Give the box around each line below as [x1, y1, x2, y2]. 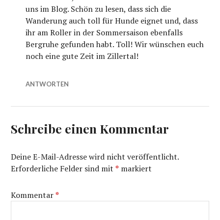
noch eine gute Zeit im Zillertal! [26, 51, 139, 62]
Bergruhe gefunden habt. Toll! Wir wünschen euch [26, 39, 204, 50]
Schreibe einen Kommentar [11, 120, 169, 137]
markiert [119, 163, 152, 174]
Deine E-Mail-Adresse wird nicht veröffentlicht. [11, 151, 179, 163]
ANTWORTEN [26, 80, 69, 88]
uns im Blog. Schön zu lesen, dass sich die [26, 3, 171, 15]
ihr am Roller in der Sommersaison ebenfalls [26, 27, 183, 38]
